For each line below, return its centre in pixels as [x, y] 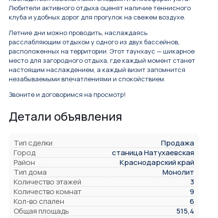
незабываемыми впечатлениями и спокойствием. [87, 79]
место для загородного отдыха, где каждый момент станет [102, 61]
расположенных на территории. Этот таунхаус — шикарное [102, 51]
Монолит [178, 172]
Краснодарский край [157, 163]
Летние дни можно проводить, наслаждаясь [78, 33]
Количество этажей [47, 182]
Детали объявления [65, 116]
